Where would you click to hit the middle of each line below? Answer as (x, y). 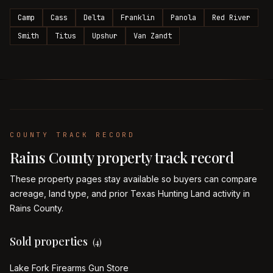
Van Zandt (153, 36)
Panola (183, 18)
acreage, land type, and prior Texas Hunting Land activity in (130, 193)
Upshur (105, 36)
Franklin (138, 18)
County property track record (140, 157)
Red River (231, 18)
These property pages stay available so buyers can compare (133, 179)
